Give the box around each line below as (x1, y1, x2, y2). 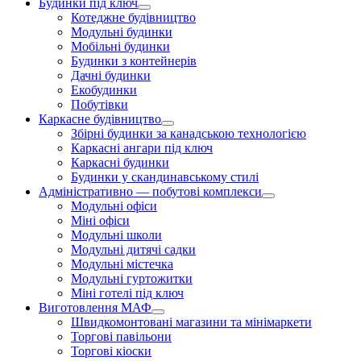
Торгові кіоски (71, 343, 151, 358)
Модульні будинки (71, 24, 172, 39)
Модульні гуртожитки (71, 271, 193, 285)
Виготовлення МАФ (39, 300, 151, 314)
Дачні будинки (71, 68, 151, 82)
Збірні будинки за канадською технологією (71, 126, 306, 140)
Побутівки (71, 97, 128, 111)
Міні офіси (71, 213, 130, 227)
